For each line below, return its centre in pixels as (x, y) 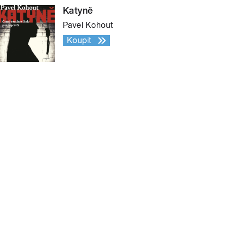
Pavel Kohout (88, 25)
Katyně (78, 11)
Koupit (79, 41)
